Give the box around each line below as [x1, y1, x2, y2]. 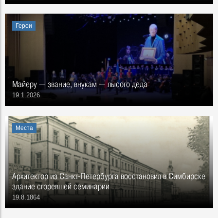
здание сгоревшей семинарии [12, 181, 109, 191]
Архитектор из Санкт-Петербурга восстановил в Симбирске [12, 171, 205, 181]
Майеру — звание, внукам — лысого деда [12, 79, 147, 89]
